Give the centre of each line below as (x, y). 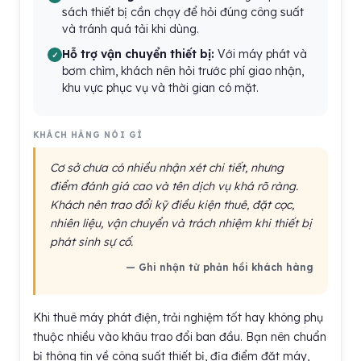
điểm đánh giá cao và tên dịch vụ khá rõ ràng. (174, 186)
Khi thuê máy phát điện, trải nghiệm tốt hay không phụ (178, 317)
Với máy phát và (261, 54)
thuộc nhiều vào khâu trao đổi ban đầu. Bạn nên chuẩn (180, 337)
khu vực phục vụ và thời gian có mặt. (160, 88)
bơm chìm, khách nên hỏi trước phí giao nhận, (183, 71)
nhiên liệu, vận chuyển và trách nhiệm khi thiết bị (181, 223)
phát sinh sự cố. (91, 242)
